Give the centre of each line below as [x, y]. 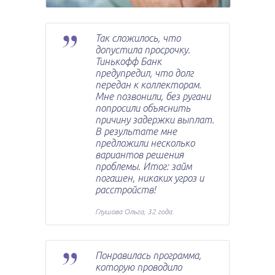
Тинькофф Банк [128, 62]
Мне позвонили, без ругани [153, 97]
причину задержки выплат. [155, 120]
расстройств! [126, 190]
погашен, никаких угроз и [149, 178]
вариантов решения [139, 155]
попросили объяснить [143, 108]
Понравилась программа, [148, 256]
